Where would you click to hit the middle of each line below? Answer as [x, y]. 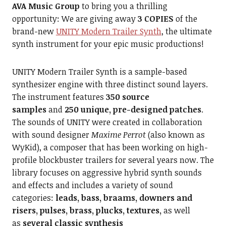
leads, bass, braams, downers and [124, 197]
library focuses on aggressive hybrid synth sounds [107, 172]
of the [185, 18]
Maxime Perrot [118, 134]
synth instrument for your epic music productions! [108, 44]
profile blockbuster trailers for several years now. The [113, 160]
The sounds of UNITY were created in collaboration [107, 122]
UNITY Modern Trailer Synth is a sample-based [99, 71]
